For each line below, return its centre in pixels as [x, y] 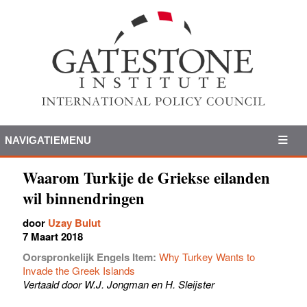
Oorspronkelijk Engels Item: [91, 257]
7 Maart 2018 [53, 236]
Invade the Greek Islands [79, 270]
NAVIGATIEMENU [48, 140]
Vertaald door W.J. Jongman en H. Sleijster [119, 284]
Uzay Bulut [74, 222]
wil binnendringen [84, 198]
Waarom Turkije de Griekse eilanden [146, 177]
